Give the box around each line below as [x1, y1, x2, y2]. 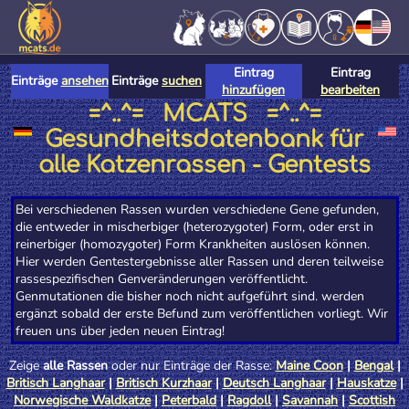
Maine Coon [275, 357, 343, 374]
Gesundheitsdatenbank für [45, 127, 364, 152]
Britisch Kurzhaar [115, 374, 212, 392]
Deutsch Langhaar [222, 374, 326, 392]
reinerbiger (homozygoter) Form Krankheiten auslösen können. [15, 236, 370, 253]
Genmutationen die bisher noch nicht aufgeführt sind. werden [15, 288, 364, 305]
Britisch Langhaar [5, 374, 105, 392]
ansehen [60, 72, 109, 89]
